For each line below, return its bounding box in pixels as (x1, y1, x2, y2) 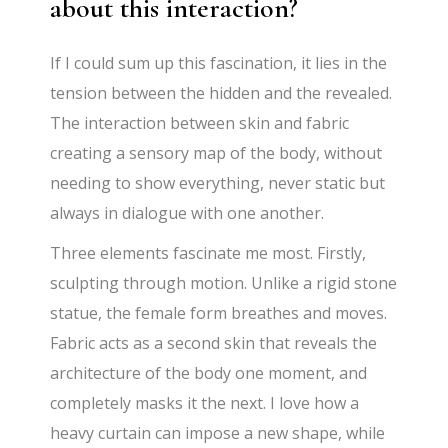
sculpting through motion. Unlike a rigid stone (50, 272, 398, 295)
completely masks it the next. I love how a (50, 392, 360, 415)
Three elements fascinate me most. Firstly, (50, 242, 367, 265)
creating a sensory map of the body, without (50, 142, 383, 165)
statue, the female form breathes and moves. (50, 302, 388, 325)
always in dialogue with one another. (50, 202, 325, 225)
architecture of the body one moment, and (50, 362, 368, 385)
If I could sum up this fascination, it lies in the (50, 52, 388, 75)
